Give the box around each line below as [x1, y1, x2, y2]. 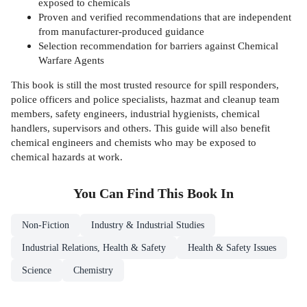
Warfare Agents [38, 53, 104, 66]
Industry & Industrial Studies [91, 220, 204, 231]
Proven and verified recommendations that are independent [38, 10, 291, 23]
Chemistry [73, 265, 113, 276]
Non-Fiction [22, 220, 69, 231]
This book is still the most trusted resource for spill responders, [11, 79, 279, 91]
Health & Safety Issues [188, 243, 276, 254]
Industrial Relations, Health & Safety [22, 243, 166, 254]
